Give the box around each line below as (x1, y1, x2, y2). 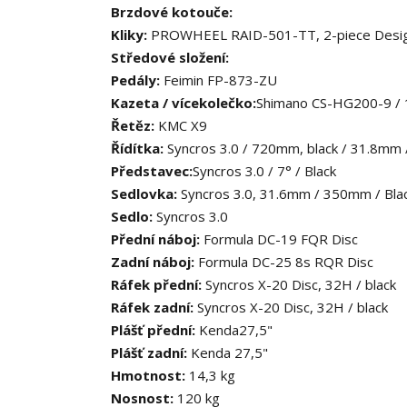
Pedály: (111, 71, 164, 89)
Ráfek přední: (111, 275, 205, 293)
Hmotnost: (111, 366, 189, 384)
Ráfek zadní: (111, 298, 197, 316)
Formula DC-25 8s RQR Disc (198, 253, 373, 271)
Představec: (111, 162, 193, 180)
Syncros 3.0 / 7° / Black (193, 162, 336, 180)
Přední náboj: (111, 230, 203, 248)
